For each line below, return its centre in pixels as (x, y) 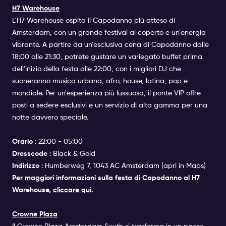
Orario (22, 142)
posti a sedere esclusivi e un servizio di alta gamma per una (110, 105)
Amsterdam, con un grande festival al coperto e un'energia (109, 33)
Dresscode (30, 154)
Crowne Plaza (35, 214)
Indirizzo (26, 166)
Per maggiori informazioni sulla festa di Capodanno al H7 (106, 178)
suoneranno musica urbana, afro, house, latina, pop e (100, 81)
